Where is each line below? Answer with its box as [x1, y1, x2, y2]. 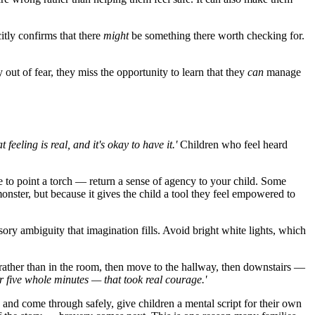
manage [264, 66, 301, 79]
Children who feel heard [177, 139, 288, 151]
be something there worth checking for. [129, 30, 304, 42]
